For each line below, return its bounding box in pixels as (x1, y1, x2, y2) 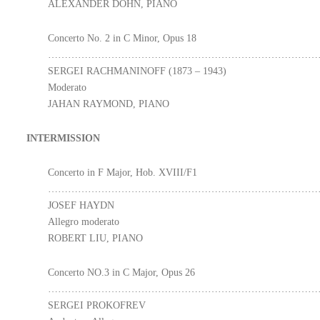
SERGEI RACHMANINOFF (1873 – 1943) (48, 66, 227, 76)
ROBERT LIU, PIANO (48, 233, 144, 244)
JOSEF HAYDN (48, 200, 115, 211)
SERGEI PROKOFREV (48, 300, 146, 311)
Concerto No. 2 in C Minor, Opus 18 (48, 33, 197, 44)
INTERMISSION (26, 133, 101, 144)
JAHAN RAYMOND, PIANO (48, 99, 170, 109)
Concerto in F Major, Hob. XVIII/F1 (48, 167, 198, 178)
